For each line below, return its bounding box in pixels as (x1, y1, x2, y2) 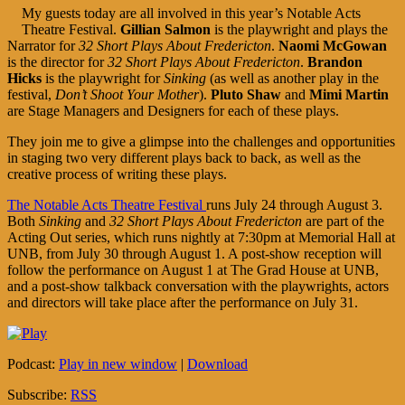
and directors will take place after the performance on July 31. (7, 294, 358, 310)
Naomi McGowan (278, 37, 387, 53)
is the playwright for (45, 70, 164, 86)
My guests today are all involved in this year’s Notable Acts (22, 5, 361, 21)
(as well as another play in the (206, 70, 379, 86)
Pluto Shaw (211, 86, 285, 102)
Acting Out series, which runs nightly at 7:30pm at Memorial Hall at (7, 229, 395, 245)
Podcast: (7, 355, 59, 372)
